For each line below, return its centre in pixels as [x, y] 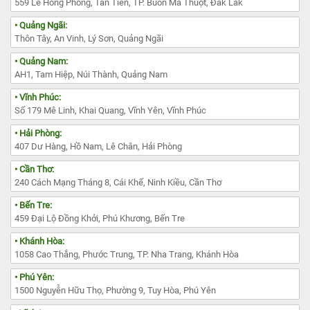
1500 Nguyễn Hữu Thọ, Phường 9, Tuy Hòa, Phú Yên [115, 290]
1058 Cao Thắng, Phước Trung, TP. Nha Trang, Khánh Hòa [127, 254]
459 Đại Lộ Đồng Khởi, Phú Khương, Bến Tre [100, 218]
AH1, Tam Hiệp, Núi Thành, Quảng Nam [91, 74]
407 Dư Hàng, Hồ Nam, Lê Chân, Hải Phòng [98, 146]
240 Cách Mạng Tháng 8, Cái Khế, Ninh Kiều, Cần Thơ [118, 182]
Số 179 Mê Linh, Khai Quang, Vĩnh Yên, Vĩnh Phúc [110, 110]
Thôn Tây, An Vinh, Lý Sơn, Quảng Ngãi [89, 38]
